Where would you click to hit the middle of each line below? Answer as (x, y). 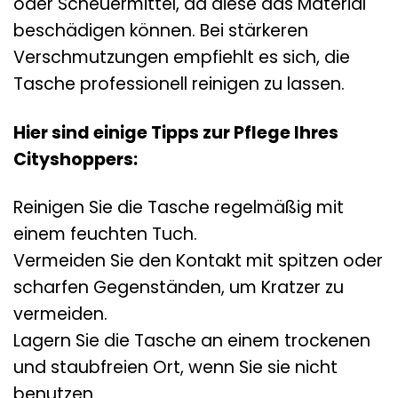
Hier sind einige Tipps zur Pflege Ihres (176, 132)
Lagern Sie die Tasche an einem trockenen (192, 341)
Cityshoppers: (76, 159)
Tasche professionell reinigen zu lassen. (179, 84)
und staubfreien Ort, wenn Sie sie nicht (175, 368)
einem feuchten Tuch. (105, 235)
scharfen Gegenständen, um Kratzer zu (179, 288)
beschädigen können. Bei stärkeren (161, 30)
